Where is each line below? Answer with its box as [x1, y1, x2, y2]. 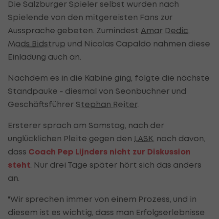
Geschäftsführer [8, 99, 76, 109]
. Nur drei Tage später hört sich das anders [30, 159, 201, 170]
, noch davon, [153, 133, 205, 143]
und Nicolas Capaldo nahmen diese [66, 38, 210, 48]
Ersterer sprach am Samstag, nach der [8, 120, 164, 130]
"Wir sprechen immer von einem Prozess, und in [8, 194, 197, 204]
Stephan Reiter [76, 99, 137, 109]
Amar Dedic [141, 25, 188, 35]
